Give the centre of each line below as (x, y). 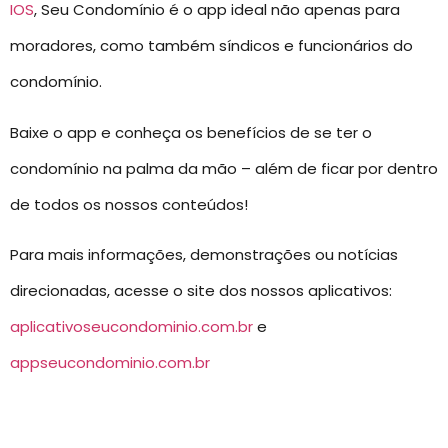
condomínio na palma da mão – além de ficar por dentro (224, 168)
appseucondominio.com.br (110, 362)
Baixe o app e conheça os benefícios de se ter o (191, 132)
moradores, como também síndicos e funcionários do (211, 46)
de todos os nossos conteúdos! (129, 204)
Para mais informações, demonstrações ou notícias (204, 254)
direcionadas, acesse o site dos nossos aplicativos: (201, 290)
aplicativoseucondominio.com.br (131, 326)
